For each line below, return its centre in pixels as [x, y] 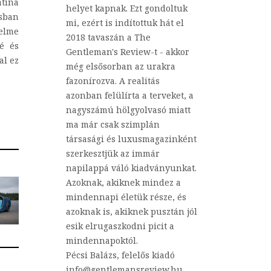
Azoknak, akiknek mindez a [123, 183]
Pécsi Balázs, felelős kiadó [120, 255]
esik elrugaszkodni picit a [120, 226]
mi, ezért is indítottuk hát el [125, 23]
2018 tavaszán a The [108, 38]
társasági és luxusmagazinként [131, 139]
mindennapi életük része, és [126, 197]
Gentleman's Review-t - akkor [128, 52]
